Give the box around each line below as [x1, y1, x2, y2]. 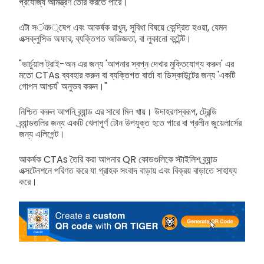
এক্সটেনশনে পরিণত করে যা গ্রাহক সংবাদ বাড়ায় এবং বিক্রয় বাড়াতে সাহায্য [19, 163, 237, 177]
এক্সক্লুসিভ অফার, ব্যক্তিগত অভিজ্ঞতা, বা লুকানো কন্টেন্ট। [19, 31, 192, 45]
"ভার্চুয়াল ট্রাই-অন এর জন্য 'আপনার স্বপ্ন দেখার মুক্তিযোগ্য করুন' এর [19, 57, 234, 71]
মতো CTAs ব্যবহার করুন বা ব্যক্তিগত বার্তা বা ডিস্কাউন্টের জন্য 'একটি [19, 68, 235, 82]
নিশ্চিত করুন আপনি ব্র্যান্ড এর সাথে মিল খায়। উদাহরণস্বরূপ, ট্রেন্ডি [19, 104, 217, 118]
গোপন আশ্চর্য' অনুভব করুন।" [19, 79, 107, 93]
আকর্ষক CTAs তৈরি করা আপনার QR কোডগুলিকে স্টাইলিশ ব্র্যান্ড [19, 152, 217, 166]
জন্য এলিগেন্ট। [19, 127, 65, 141]
